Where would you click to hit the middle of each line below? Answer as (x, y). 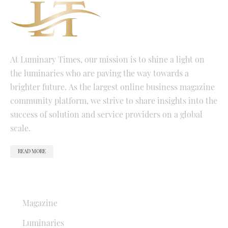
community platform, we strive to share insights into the (114, 100)
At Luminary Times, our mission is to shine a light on (107, 59)
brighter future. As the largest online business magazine (112, 87)
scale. (20, 128)
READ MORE (32, 151)
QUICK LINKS (35, 182)
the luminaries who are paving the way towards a (99, 73)
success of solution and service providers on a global (106, 114)
